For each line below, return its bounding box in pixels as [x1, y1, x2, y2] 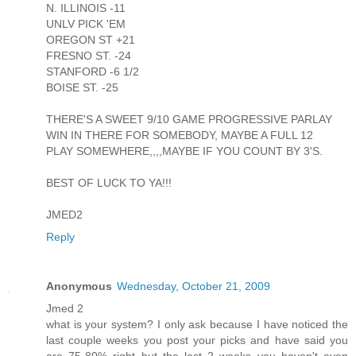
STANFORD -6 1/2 [46, 65, 139, 79]
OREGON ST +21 [46, 33, 135, 47]
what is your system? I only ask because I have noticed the [46, 318, 348, 331]
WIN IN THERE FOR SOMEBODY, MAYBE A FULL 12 [46, 129, 313, 142]
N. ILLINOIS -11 [46, 2, 126, 15]
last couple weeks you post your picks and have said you [46, 334, 348, 347]
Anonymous [46, 280, 112, 293]
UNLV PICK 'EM [46, 17, 126, 31]
